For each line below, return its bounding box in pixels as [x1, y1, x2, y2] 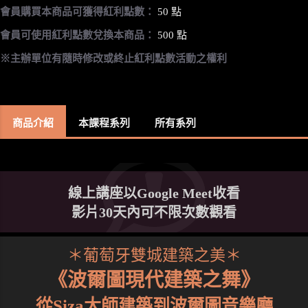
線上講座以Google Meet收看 [68, 185, 240, 201]
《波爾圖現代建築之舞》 [48, 269, 260, 291]
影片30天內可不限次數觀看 [71, 204, 236, 220]
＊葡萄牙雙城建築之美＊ [67, 246, 241, 264]
